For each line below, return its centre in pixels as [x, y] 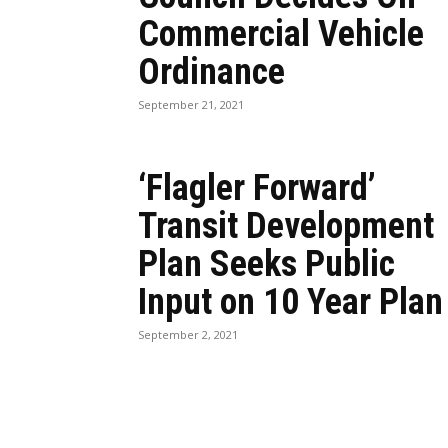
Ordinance [211, 72]
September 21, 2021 [191, 104]
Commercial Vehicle [281, 34]
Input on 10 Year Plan [290, 302]
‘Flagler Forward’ [257, 188]
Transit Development [286, 226]
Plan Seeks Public [266, 264]
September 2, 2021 [188, 334]
